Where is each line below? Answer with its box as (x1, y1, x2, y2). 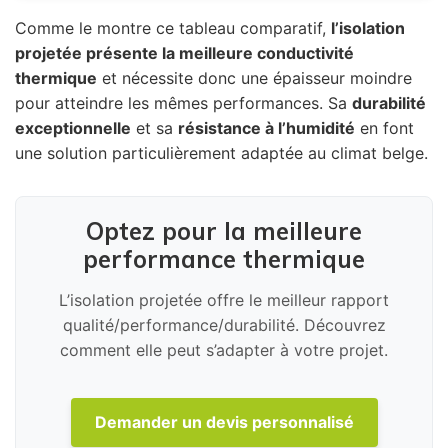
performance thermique (83, 243, 365, 274)
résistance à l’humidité (178, 117, 355, 138)
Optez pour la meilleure (86, 215, 362, 246)
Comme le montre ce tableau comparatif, (15, 17, 331, 38)
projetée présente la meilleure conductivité (15, 42, 354, 63)
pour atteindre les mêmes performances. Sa (15, 92, 352, 113)
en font (355, 117, 414, 138)
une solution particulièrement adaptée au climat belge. (15, 142, 428, 163)
